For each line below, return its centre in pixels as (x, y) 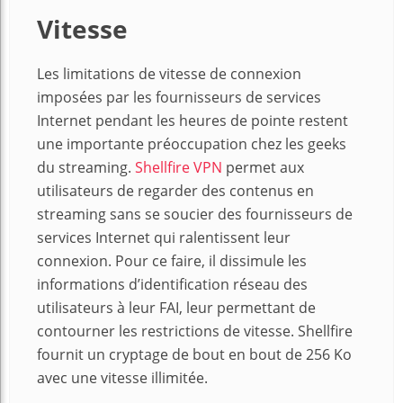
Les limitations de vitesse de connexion (169, 74)
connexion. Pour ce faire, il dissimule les (172, 261)
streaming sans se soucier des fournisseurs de (195, 215)
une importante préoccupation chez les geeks (192, 144)
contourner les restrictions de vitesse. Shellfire (195, 331)
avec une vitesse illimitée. (122, 378)
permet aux (263, 168)
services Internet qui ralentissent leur (164, 238)
